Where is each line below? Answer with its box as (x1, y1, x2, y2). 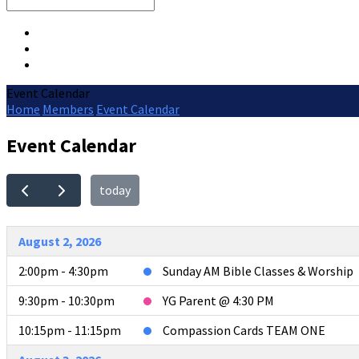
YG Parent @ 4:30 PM (163, 292, 274, 309)
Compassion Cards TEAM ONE (163, 321, 325, 338)
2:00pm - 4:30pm (18, 262, 108, 279)
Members (42, 101, 94, 117)
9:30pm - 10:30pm (18, 292, 115, 309)
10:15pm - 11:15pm (18, 321, 121, 338)
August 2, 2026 (18, 232, 101, 249)
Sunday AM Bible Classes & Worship (163, 262, 353, 279)
